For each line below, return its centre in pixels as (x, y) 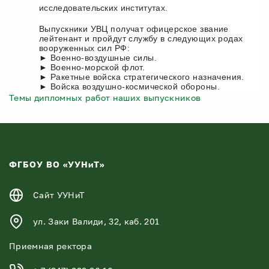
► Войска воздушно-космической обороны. (129, 86)
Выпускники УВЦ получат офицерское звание (134, 29)
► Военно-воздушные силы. (98, 58)
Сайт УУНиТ (59, 195)
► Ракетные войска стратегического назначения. (142, 77)
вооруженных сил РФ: (84, 48)
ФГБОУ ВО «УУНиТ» (57, 164)
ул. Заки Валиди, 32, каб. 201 (96, 221)
